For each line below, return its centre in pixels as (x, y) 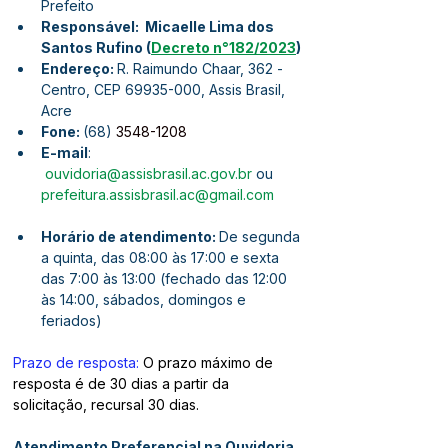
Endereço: (79, 68)
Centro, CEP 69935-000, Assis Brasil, (165, 89)
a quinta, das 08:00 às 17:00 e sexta (162, 257)
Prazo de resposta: (76, 362)
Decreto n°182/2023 (223, 47)
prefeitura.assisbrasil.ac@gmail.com (157, 194)
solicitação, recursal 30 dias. (106, 404)
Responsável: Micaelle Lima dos (159, 26)
